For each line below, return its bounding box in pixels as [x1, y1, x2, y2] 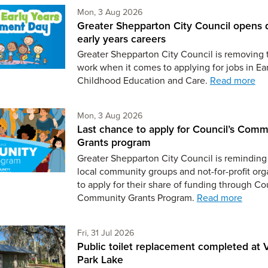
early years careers [77, 31, 166, 46]
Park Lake [77, 251, 123, 267]
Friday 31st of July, [133, 225, 202, 238]
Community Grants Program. [77, 190, 197, 204]
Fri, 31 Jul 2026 [77, 226, 135, 239]
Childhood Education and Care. [77, 74, 210, 87]
